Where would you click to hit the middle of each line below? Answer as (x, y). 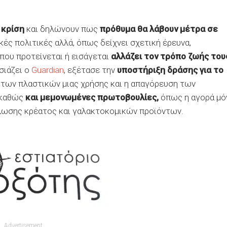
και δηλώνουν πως (62, 29)
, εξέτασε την (90, 70)
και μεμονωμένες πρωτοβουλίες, (92, 97)
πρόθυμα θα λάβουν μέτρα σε (159, 29)
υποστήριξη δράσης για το (170, 70)
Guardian (48, 70)
